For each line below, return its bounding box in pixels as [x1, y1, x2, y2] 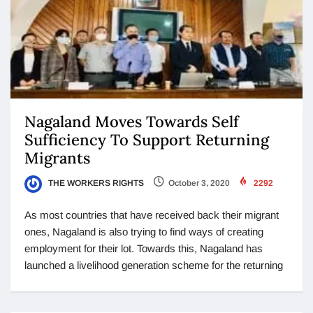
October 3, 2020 [168, 178, 230, 189]
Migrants [24, 148, 90, 168]
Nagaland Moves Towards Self [24, 112, 239, 132]
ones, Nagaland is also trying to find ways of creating [24, 225, 263, 238]
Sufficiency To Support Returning [24, 130, 269, 150]
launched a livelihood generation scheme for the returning [24, 259, 283, 271]
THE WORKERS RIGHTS [46, 178, 144, 189]
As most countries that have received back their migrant [24, 208, 279, 221]
